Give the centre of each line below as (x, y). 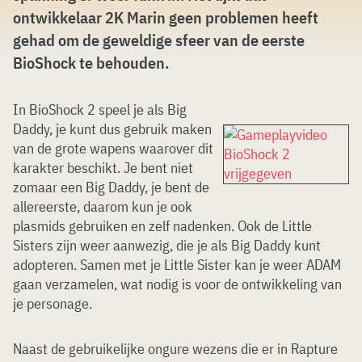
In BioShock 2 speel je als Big (100, 109)
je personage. (53, 303)
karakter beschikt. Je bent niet (103, 168)
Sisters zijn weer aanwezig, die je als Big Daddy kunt (167, 245)
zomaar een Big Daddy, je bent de (111, 187)
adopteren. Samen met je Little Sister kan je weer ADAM (177, 265)
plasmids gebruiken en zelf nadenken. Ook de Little (162, 226)
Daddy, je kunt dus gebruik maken (112, 129)
